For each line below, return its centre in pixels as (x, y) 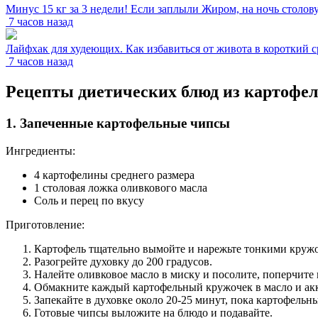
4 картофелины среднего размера (114, 175)
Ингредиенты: (40, 150)
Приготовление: (45, 224)
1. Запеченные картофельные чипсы (118, 123)
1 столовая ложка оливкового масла (121, 187)
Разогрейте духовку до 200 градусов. (123, 261)
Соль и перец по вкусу (89, 200)
